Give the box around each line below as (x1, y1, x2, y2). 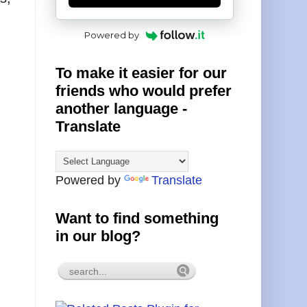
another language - (56, 99, 187, 117)
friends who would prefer (56, 82, 232, 99)
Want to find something (56, 209, 219, 227)
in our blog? (56, 227, 140, 245)
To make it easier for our (56, 64, 227, 82)
